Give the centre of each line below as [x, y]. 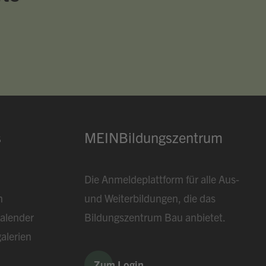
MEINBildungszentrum [153, 137]
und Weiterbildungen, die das [150, 198]
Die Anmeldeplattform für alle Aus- [161, 179]
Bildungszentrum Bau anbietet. [155, 217]
